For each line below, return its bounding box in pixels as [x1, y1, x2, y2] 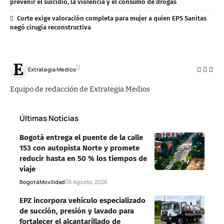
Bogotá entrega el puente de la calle [19, 132, 143, 142]
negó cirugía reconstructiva [10, 23, 91, 31]
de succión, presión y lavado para [19, 206, 134, 215]
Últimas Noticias [19, 112, 78, 123]
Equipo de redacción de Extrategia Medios [10, 84, 150, 93]
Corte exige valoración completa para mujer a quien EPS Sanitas [16, 14, 206, 22]
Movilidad [39, 177, 65, 185]
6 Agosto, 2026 [68, 177, 107, 185]
